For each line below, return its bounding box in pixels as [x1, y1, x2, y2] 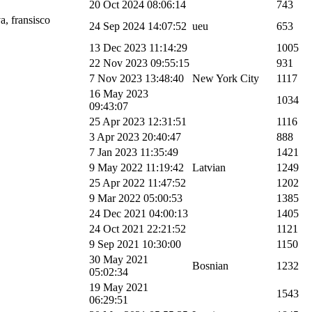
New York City [192, 72, 259, 84]
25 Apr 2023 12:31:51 [89, 115, 187, 127]
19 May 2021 [89, 281, 148, 293]
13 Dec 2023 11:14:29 [89, 41, 187, 54]
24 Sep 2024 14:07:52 [89, 19, 187, 32]
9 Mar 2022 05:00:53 [89, 192, 182, 204]
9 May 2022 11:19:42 [89, 161, 184, 173]
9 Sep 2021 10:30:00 [89, 237, 181, 250]
